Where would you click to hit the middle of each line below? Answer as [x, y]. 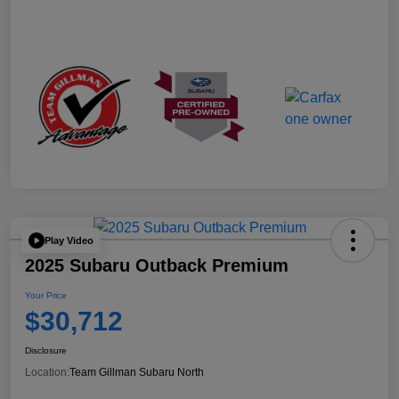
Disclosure [46, 351]
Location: [47, 373]
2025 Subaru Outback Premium [157, 266]
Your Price [46, 296]
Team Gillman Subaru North [137, 373]
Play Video [69, 240]
